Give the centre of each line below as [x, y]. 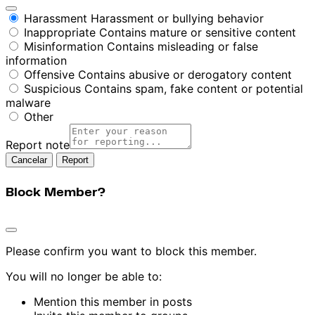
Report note [38, 144]
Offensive [49, 74]
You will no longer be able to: [84, 276]
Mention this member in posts [113, 301]
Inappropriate [60, 32]
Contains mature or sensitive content [198, 32]
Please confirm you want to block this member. [131, 251]
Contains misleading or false [182, 46]
